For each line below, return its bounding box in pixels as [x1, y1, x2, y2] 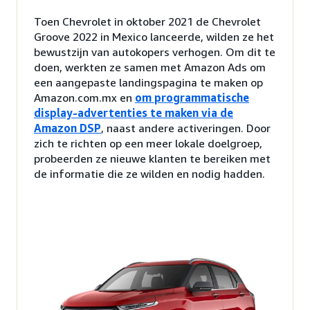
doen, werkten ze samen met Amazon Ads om [34, 60, 266, 74]
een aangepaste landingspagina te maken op [34, 75, 263, 89]
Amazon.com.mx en [34, 90, 135, 104]
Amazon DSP [34, 120, 101, 135]
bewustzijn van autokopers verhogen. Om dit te [34, 44, 275, 59]
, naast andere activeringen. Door [101, 120, 271, 135]
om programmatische [135, 90, 249, 104]
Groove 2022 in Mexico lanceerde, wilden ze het [34, 29, 274, 44]
